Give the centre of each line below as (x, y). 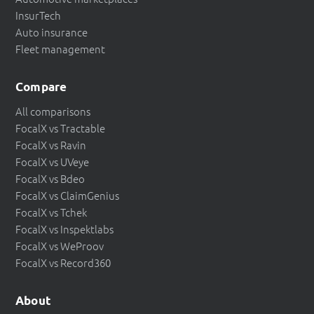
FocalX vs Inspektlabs (64, 228)
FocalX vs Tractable (60, 128)
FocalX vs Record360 (63, 262)
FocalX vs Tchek (51, 212)
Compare (41, 86)
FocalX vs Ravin (51, 144)
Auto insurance (52, 32)
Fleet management (60, 48)
